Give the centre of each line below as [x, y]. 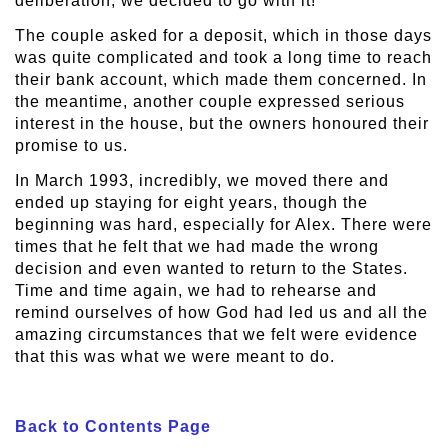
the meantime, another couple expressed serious [210, 102]
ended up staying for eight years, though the [191, 203]
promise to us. [71, 146]
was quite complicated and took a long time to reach [223, 58]
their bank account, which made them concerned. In [221, 80]
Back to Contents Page [113, 427]
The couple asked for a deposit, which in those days [223, 36]
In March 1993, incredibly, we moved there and [202, 181]
